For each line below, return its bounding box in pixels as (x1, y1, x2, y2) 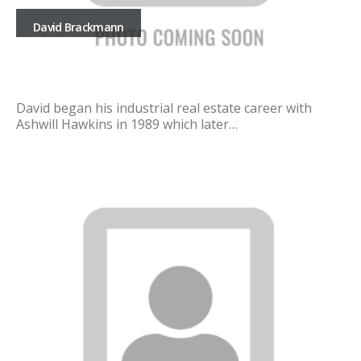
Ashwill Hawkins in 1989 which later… (16, 115, 238, 134)
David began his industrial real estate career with (16, 99, 312, 118)
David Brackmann (33, 19, 124, 35)
